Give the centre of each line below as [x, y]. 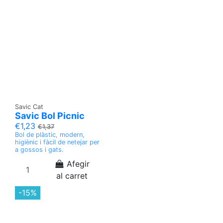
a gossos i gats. [39, 150]
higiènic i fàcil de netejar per [57, 142]
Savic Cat [29, 107]
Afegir [78, 164]
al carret [72, 176]
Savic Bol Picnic [50, 116]
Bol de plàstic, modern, [50, 135]
